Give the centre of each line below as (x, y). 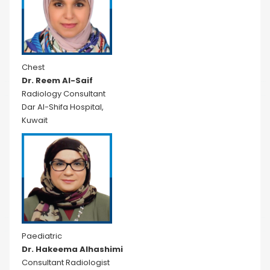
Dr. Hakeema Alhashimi (72, 249)
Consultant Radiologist (66, 262)
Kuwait (35, 120)
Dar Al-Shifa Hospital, (63, 107)
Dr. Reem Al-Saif (57, 80)
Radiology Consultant (64, 94)
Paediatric (42, 236)
